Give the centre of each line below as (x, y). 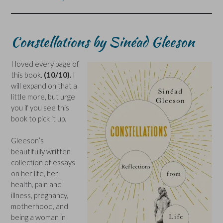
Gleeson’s (27, 141)
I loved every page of (45, 63)
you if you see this (40, 107)
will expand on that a (44, 85)
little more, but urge (43, 96)
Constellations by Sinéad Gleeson (103, 42)
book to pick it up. (39, 118)
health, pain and (36, 184)
